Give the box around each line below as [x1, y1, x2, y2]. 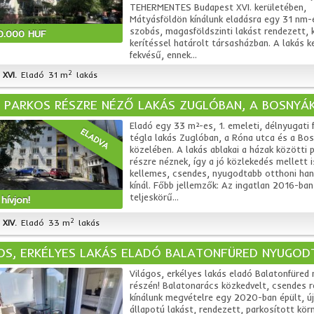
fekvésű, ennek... [129, 49, 197, 60]
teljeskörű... [129, 191, 179, 203]
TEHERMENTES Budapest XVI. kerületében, [129, 1, 306, 13]
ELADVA [78, 125, 111, 151]
